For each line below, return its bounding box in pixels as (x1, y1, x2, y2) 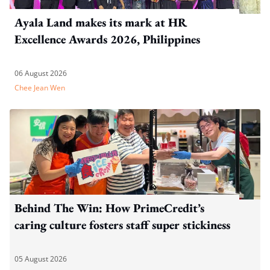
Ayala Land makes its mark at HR (14, 14, 187, 30)
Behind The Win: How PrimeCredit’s (14, 199, 204, 216)
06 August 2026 (14, 67, 67, 78)
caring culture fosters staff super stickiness (14, 216, 230, 233)
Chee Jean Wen (14, 82, 65, 93)
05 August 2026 (14, 253, 67, 264)
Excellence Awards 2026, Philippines (14, 31, 200, 47)
